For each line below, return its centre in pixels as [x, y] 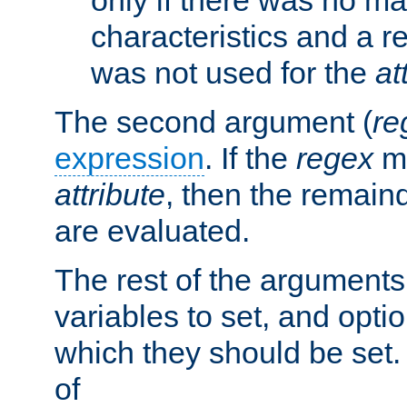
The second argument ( [213, 121]
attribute [110, 194]
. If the [250, 158]
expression [129, 158]
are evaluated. [152, 230]
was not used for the [233, 72]
